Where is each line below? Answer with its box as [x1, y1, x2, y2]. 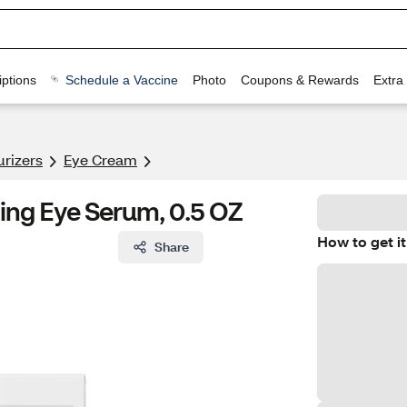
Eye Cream [64, 150, 137, 169]
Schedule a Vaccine [65, 72, 178, 87]
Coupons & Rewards [240, 72, 359, 87]
